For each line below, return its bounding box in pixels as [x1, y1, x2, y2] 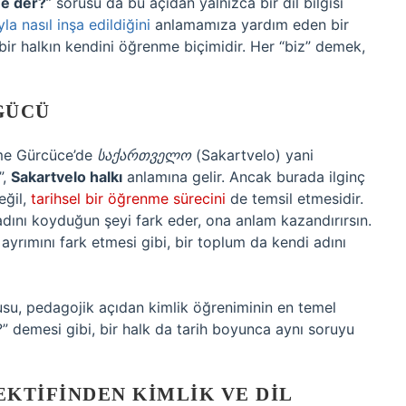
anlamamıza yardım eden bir [150, 15, 349, 34]
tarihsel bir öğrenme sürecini [31, 189, 226, 208]
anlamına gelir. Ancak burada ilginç [122, 168, 365, 186]
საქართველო [97, 146, 191, 164]
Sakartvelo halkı [11, 168, 122, 186]
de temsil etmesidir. [226, 189, 363, 208]
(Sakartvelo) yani [191, 146, 314, 164]
